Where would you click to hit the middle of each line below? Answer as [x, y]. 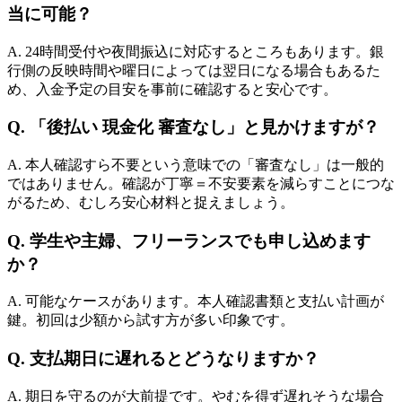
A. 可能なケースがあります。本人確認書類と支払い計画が [196, 301]
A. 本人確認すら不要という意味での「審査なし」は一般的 [196, 164]
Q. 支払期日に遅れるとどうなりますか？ [163, 359]
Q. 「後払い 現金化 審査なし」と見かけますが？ [193, 127]
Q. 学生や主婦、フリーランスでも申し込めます [189, 240]
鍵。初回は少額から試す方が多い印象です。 [151, 320]
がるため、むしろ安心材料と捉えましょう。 [151, 202]
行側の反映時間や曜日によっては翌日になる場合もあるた [194, 70]
